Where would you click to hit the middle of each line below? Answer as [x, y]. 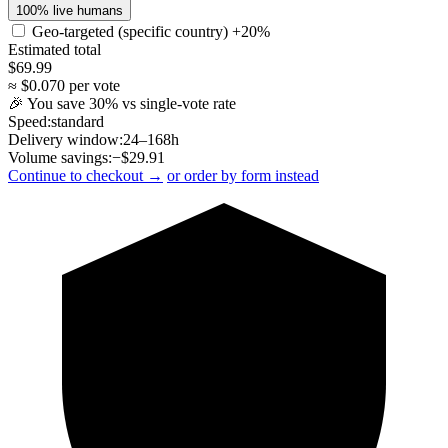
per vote [92, 85]
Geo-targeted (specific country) [132, 31]
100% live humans [69, 10]
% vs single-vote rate [170, 103]
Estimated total [54, 49]
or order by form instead [243, 175]
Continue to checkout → [85, 175]
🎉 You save [48, 103]
